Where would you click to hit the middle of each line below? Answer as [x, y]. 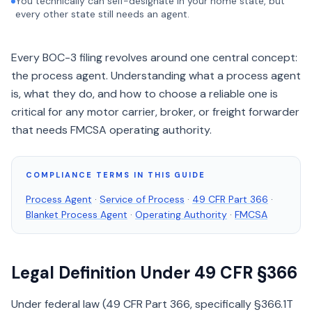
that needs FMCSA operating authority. [111, 130]
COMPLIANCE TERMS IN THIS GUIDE [116, 175]
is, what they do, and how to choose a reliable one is [145, 94]
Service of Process [142, 199]
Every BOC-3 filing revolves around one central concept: [154, 57]
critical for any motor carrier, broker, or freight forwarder [155, 112]
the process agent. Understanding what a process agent [156, 76]
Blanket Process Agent [77, 214]
